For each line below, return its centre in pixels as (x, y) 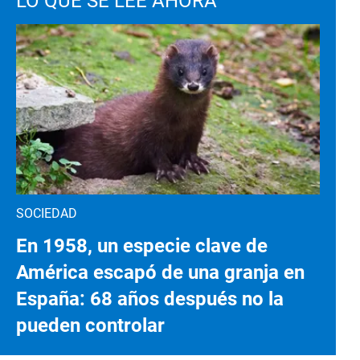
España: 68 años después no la (150, 299)
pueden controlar (90, 325)
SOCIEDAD (47, 213)
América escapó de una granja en (160, 272)
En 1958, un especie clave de (142, 245)
